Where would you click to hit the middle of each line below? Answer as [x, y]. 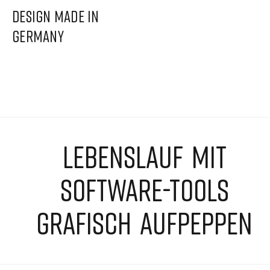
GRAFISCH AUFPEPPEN [144, 223]
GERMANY [38, 36]
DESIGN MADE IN [56, 17]
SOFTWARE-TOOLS [144, 190]
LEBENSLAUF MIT [144, 157]
